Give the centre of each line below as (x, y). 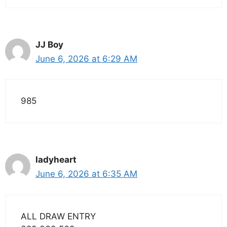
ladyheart (56, 160)
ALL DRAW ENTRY (58, 216)
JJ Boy (49, 44)
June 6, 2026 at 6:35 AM (86, 174)
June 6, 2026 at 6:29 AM (86, 59)
